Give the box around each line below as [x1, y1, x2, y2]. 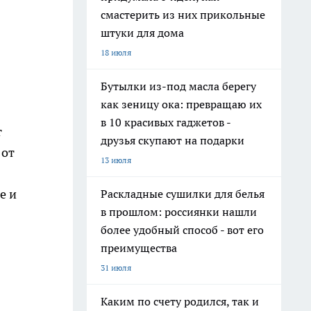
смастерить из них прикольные [101, 8, 265, 22]
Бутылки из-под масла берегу [101, 79, 256, 93]
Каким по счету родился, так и [101, 294, 259, 308]
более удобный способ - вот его [101, 223, 264, 237]
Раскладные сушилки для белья [101, 187, 264, 201]
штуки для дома [101, 26, 184, 40]
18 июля [101, 47, 131, 58]
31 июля [101, 262, 131, 273]
